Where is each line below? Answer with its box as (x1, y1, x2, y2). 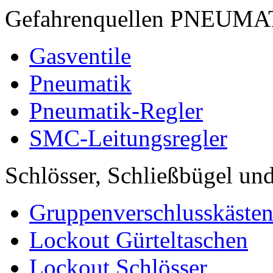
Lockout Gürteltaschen (29, 227, 248, 253)
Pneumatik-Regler (29, 97, 203, 124)
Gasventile (29, 43, 131, 69)
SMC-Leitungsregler (29, 125, 227, 151)
